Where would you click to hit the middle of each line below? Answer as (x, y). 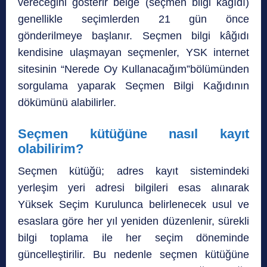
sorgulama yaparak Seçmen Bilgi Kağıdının (133, 86)
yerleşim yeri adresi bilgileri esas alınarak (133, 187)
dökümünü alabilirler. (67, 102)
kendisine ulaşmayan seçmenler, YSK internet (133, 52)
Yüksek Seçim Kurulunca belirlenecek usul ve (133, 204)
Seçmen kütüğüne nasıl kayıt (133, 133)
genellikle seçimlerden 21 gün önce (133, 19)
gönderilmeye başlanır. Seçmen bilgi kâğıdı (133, 35)
